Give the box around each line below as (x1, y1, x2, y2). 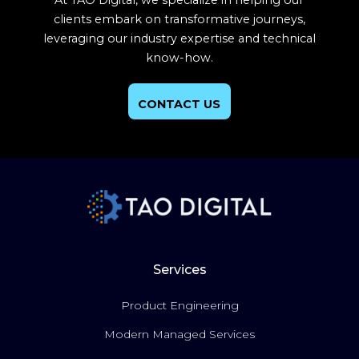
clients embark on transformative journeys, (53, 12, 305, 27)
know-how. (145, 50, 213, 66)
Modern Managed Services (104, 326, 255, 341)
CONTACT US (138, 97, 221, 112)
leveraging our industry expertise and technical (42, 31, 316, 46)
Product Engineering (120, 297, 239, 313)
